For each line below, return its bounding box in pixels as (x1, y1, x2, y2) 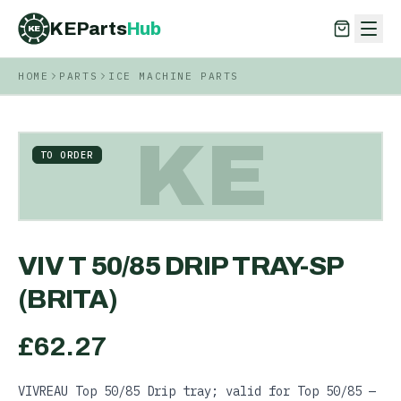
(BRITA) (18, 285, 117, 313)
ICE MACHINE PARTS (108, 70, 239, 82)
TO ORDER (40, 149, 94, 161)
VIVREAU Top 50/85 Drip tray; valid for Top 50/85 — (18, 383, 376, 399)
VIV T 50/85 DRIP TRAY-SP (18, 252, 343, 280)
